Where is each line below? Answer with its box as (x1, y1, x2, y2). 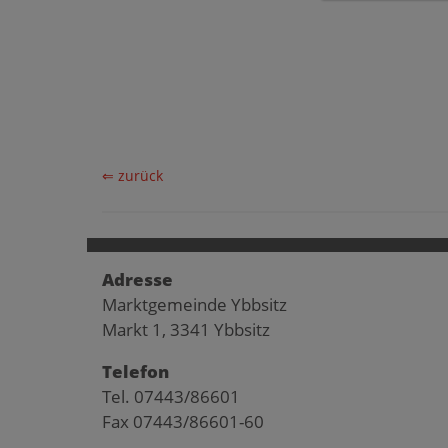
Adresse (102, 268, 173, 291)
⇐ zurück (102, 166, 163, 185)
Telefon (102, 359, 169, 383)
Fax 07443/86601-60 (102, 409, 264, 433)
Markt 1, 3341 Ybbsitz (102, 318, 270, 341)
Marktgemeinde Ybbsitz (102, 293, 287, 316)
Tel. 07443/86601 (102, 384, 240, 408)
